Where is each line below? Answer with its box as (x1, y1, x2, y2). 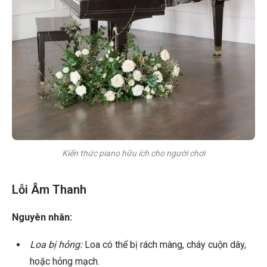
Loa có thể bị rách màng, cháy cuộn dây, (82, 239, 246, 251)
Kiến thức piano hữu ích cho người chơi (62, 148, 205, 159)
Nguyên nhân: (12, 212, 72, 223)
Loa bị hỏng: (30, 239, 82, 251)
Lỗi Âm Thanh (12, 182, 86, 197)
